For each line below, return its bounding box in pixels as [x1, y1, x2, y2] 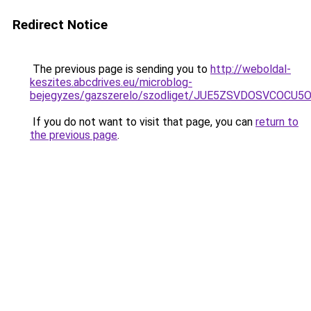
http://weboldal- [210, 62, 291, 76]
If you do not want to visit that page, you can [30, 115, 255, 128]
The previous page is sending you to [30, 62, 210, 76]
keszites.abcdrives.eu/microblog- [30, 76, 192, 89]
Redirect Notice [12, 17, 108, 33]
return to [255, 115, 299, 128]
